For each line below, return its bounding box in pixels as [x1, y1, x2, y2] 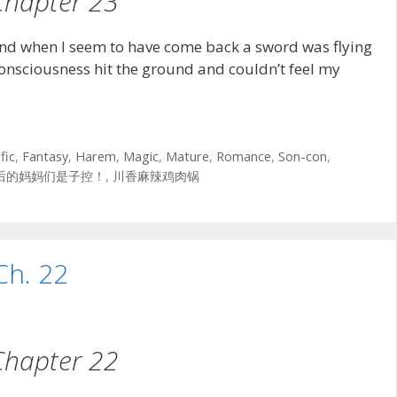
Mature [165, 148, 209, 166]
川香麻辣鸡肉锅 [113, 167, 199, 185]
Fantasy [21, 148, 68, 166]
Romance [215, 148, 271, 166]
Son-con [277, 148, 327, 166]
